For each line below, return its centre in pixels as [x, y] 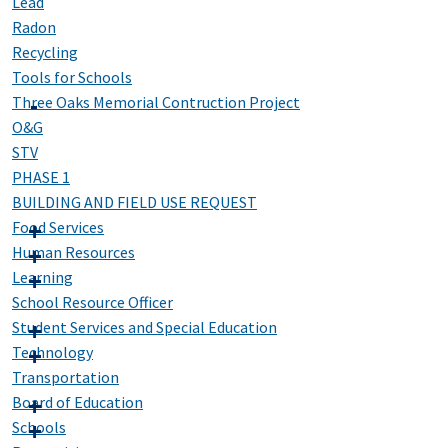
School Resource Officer [92, 302]
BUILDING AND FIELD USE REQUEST [134, 202]
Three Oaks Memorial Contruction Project [156, 102]
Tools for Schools [72, 77]
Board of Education [77, 402]
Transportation [65, 377]
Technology [52, 352]
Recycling [45, 52]
